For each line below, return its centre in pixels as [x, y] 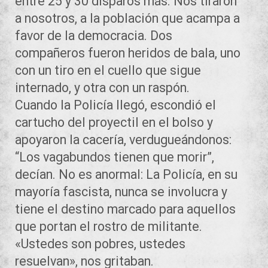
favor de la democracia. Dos [94, 35]
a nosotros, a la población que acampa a [127, 18]
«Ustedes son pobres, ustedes [100, 243]
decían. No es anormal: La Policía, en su [126, 174]
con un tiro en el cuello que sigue [108, 70]
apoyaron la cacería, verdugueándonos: [123, 139]
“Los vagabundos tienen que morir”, [115, 157]
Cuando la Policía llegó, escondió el [115, 105]
